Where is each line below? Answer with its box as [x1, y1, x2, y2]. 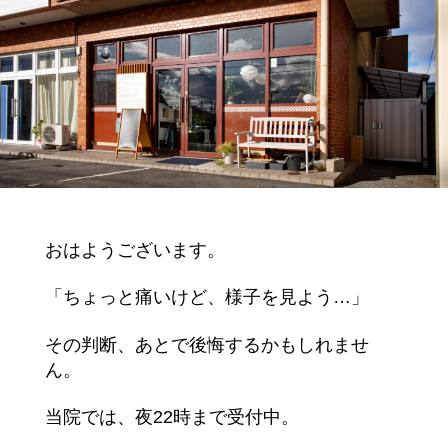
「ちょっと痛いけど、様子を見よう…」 [44, 287, 369, 308]
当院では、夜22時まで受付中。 [44, 407, 299, 428]
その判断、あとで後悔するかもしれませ [44, 334, 369, 355]
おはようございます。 [44, 239, 225, 260]
